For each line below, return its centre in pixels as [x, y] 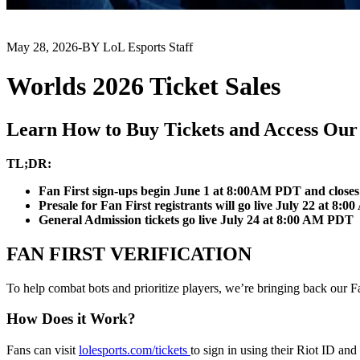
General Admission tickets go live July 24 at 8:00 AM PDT [196, 219]
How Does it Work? [71, 319]
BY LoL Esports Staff [137, 47]
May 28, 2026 [42, 47]
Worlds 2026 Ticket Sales [143, 86]
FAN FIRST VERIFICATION [129, 254]
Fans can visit [43, 350]
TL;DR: [29, 163]
